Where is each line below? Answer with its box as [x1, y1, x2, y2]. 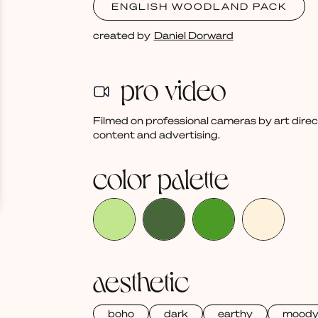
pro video [120, 71, 226, 106]
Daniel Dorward [153, 28, 234, 42]
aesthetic [92, 263, 190, 297]
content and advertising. [92, 128, 220, 141]
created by [92, 28, 150, 42]
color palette [92, 160, 229, 194]
